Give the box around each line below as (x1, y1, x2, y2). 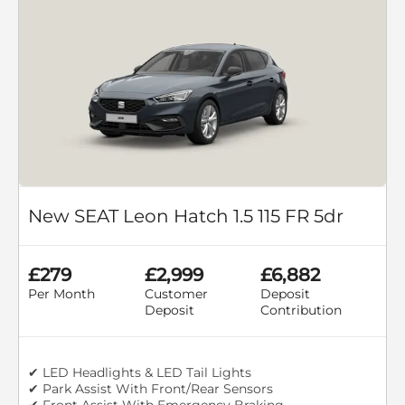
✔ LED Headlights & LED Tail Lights (28, 363, 251, 381)
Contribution (260, 301, 343, 318)
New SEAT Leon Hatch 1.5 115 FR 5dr (28, 204, 344, 227)
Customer (144, 285, 208, 302)
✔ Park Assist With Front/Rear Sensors (28, 380, 273, 397)
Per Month (28, 285, 95, 302)
